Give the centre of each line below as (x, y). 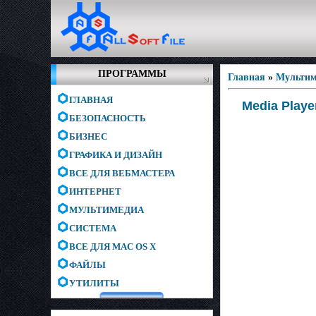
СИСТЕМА (93, 228)
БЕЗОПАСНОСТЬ (108, 118)
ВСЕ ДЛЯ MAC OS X (113, 247)
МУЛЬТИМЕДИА (107, 210)
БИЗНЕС (88, 136)
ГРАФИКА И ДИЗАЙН (116, 155)
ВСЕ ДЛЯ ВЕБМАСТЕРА (122, 173)
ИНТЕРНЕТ (95, 192)
